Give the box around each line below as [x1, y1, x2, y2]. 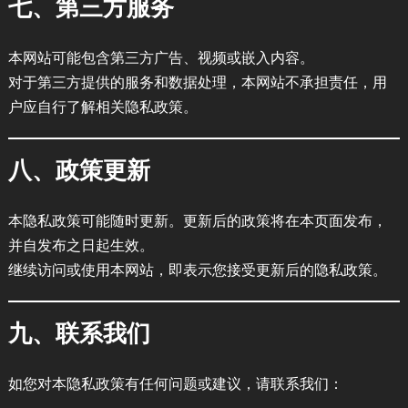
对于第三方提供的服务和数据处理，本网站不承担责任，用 [7, 72, 387, 91]
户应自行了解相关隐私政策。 [7, 97, 198, 116]
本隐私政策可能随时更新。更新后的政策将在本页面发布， [7, 210, 387, 229]
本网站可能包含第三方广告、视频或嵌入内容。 [7, 47, 314, 66]
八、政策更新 [7, 155, 150, 184]
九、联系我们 [7, 318, 150, 347]
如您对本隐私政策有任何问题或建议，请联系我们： [7, 373, 343, 393]
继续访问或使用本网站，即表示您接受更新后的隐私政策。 [7, 260, 387, 279]
